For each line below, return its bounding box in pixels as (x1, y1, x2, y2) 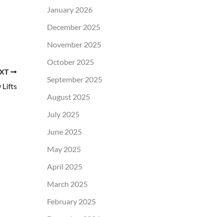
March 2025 (46, 179, 88, 188)
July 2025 (46, 109, 79, 119)
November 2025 (46, 39, 101, 49)
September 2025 (46, 74, 102, 84)
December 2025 (46, 22, 100, 31)
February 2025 (46, 196, 96, 206)
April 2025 (46, 161, 82, 171)
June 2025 (46, 126, 82, 136)
